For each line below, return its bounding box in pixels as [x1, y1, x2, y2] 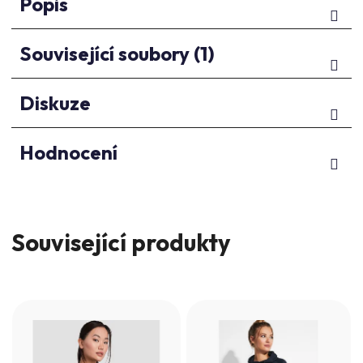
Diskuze [19, 90, 91, 115]
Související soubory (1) [19, 41, 215, 66]
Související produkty [11, 227, 230, 258]
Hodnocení [19, 139, 117, 164]
